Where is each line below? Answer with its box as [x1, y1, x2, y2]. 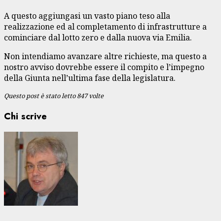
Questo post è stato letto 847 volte [4, 91, 104, 100]
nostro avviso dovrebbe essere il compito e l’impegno [4, 61, 204, 73]
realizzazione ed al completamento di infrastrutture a [4, 21, 207, 32]
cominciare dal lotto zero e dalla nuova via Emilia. [4, 32, 192, 43]
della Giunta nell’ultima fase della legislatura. [4, 72, 176, 83]
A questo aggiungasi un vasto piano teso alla [4, 10, 170, 21]
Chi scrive [4, 109, 47, 123]
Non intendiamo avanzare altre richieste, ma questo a [4, 50, 207, 62]
